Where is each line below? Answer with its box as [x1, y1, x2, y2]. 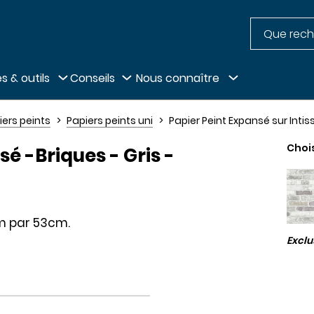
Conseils [70, 69, 115, 86]
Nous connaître [136, 69, 219, 86]
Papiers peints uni [66, 114, 153, 128]
